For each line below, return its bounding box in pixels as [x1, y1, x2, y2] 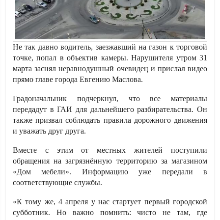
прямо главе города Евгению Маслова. [13, 75, 143, 83]
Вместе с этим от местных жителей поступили [13, 146, 207, 154]
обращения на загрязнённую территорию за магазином [13, 157, 207, 165]
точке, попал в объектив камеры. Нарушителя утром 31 [13, 54, 207, 62]
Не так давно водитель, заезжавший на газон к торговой [13, 43, 207, 51]
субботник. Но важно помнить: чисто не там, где [13, 208, 207, 217]
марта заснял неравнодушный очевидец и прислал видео [13, 64, 207, 73]
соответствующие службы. [13, 178, 102, 187]
